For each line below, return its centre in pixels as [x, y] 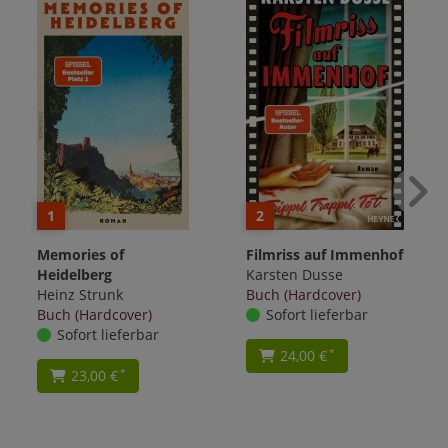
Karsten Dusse [294, 275]
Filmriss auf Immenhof [324, 255]
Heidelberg [74, 275]
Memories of [80, 255]
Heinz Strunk [80, 295]
